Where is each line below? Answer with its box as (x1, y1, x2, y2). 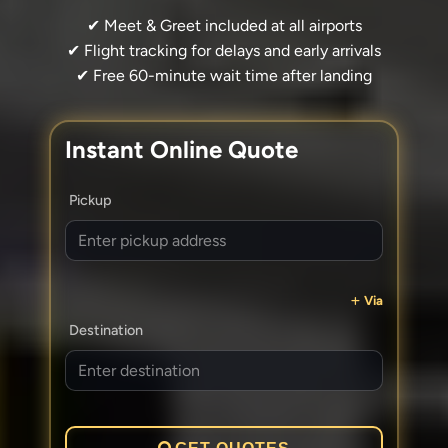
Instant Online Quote (65, 134, 298, 164)
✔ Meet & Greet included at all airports (86, 15, 362, 35)
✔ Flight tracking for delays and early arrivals (67, 40, 381, 60)
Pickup (69, 190, 112, 209)
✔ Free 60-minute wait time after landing (76, 65, 372, 85)
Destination (69, 320, 143, 339)
